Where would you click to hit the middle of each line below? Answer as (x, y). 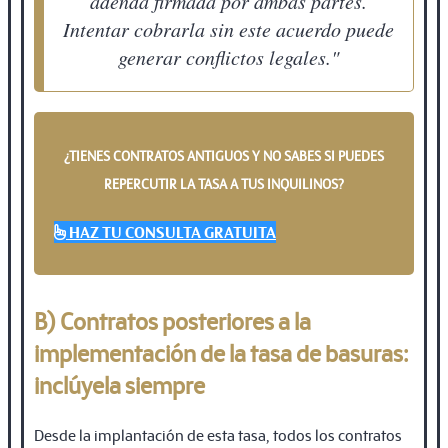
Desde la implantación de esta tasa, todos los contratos (218, 435)
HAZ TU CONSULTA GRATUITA (172, 232)
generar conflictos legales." (228, 57)
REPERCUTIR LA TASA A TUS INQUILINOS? (224, 184)
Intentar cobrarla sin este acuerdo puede (228, 29)
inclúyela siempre (119, 385)
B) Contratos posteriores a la (172, 321)
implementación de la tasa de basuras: (221, 353)
